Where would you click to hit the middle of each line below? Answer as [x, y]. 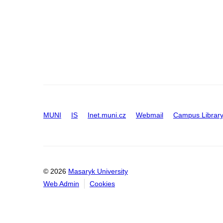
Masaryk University [98, 171]
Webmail [150, 115]
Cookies [102, 184]
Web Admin [61, 184]
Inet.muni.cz [107, 115]
